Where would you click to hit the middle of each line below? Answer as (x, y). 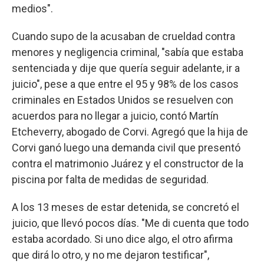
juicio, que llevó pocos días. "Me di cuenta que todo (130, 223)
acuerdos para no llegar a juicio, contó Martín (115, 115)
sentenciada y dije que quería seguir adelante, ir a (126, 68)
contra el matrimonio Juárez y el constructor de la (128, 163)
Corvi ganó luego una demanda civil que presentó (126, 147)
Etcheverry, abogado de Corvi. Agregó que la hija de (130, 131)
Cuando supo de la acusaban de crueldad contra (123, 36)
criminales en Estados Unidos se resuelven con (123, 100)
